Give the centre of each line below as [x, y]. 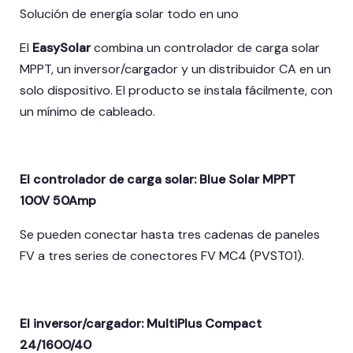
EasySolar [61, 48]
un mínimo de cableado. [87, 112]
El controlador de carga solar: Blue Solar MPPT [158, 180]
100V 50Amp [58, 201]
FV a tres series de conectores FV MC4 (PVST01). [162, 256]
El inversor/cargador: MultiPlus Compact [141, 324]
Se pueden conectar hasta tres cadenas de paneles [170, 235]
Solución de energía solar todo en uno [129, 14]
